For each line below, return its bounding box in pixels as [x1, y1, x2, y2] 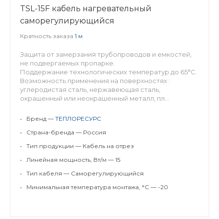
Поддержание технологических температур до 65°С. [20, 68, 197, 76]
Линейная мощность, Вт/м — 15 [26, 156, 120, 163]
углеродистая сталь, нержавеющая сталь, [20, 86, 160, 93]
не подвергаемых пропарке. [20, 59, 115, 67]
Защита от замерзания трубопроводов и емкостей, [20, 50, 192, 58]
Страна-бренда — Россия [26, 129, 106, 136]
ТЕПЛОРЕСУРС [55, 115, 101, 122]
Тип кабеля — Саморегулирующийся [26, 170, 144, 177]
